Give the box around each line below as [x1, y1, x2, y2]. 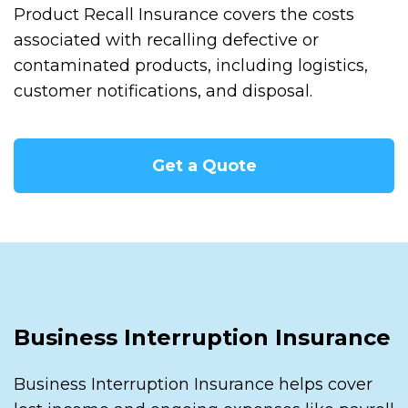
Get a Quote [151, 155, 257, 176]
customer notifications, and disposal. [14, 80, 312, 101]
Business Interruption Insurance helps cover [14, 373, 372, 394]
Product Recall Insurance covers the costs [14, 4, 354, 25]
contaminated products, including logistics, [14, 55, 368, 76]
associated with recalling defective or [14, 29, 319, 50]
